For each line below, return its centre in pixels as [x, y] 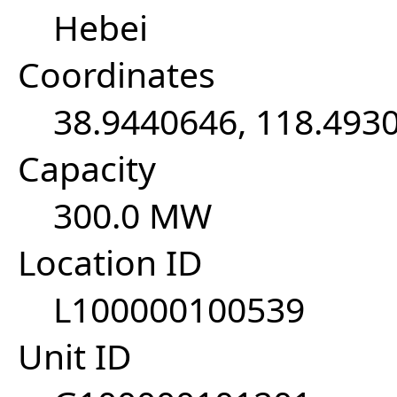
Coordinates [117, 74]
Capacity [87, 168]
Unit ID [75, 356]
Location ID [110, 262]
